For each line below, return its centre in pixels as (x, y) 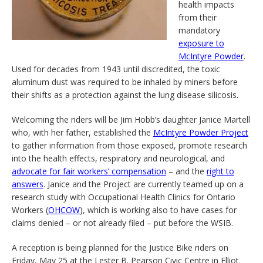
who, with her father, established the (82, 132)
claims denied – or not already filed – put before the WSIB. (122, 223)
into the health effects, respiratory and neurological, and (118, 158)
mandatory (199, 30)
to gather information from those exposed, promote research (129, 145)
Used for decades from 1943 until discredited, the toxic (116, 69)
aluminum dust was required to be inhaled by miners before (125, 82)
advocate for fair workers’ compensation (89, 171)
